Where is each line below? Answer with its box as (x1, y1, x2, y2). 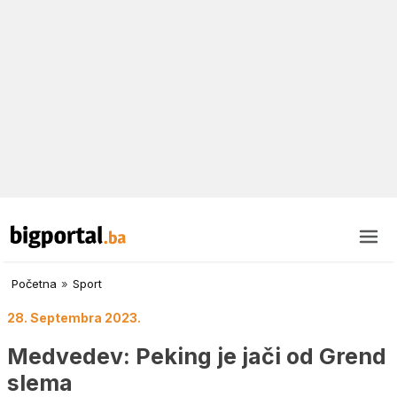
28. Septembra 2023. (7, 310, 141, 326)
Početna (12, 276, 57, 292)
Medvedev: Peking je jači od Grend (7, 342, 386, 370)
